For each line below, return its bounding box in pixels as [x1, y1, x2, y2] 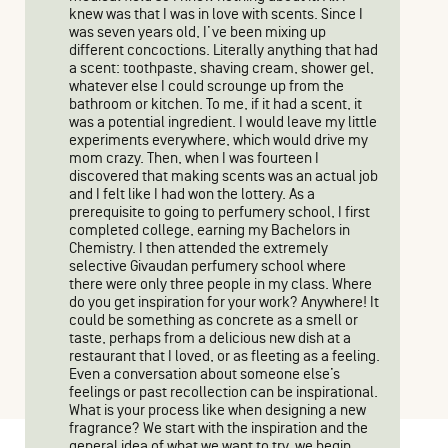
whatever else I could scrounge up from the [69, 78, 344, 95]
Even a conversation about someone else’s [69, 366, 340, 383]
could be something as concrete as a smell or [69, 312, 358, 329]
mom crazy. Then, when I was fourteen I [69, 150, 319, 167]
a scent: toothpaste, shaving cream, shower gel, [69, 60, 374, 77]
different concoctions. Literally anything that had [69, 42, 378, 59]
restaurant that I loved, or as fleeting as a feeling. [69, 348, 380, 365]
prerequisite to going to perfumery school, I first [69, 204, 370, 221]
